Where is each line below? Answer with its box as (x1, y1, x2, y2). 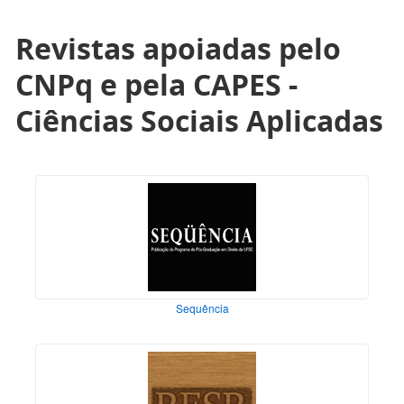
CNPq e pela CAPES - (15, 65, 298, 105)
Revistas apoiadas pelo (15, 29, 341, 69)
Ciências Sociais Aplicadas (15, 101, 383, 141)
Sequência (175, 300, 229, 317)
